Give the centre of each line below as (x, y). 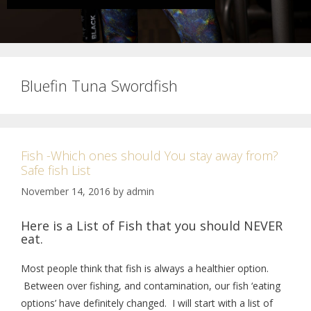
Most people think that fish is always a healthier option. (145, 268)
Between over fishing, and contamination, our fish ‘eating (151, 286)
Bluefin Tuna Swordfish (99, 85)
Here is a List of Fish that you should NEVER (152, 226)
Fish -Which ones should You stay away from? (150, 155)
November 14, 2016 (66, 191)
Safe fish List (56, 170)
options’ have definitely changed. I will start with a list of (147, 303)
